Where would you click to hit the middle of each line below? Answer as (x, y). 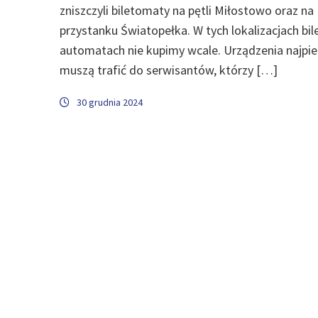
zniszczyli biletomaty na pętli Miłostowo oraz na (187, 10)
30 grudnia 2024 (110, 102)
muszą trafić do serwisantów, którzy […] (169, 70)
